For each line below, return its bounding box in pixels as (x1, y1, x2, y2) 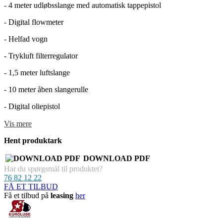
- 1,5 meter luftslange (4, 68, 70, 77)
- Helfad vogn (4, 34, 48, 43)
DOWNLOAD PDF (83, 154, 150, 163)
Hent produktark (4, 136, 62, 145)
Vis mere (4, 119, 32, 128)
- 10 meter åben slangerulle (4, 85, 88, 94)
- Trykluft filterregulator (4, 51, 78, 60)
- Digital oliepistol (4, 102, 60, 111)
